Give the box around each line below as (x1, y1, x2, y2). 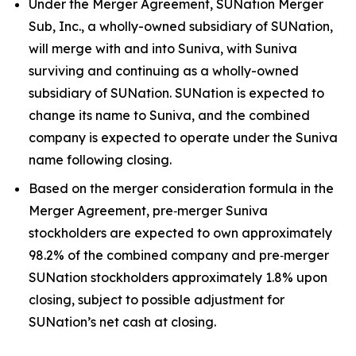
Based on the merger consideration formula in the (29, 180, 334, 196)
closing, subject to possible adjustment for (29, 292, 284, 308)
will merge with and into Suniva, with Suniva (29, 41, 297, 56)
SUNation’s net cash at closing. (29, 314, 216, 330)
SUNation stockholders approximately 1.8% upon (29, 269, 327, 285)
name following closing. (29, 152, 172, 168)
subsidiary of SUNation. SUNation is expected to (29, 85, 324, 101)
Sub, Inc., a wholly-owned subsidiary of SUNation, (29, 18, 333, 34)
